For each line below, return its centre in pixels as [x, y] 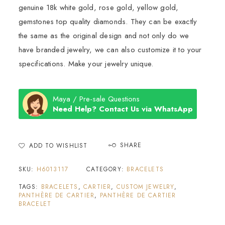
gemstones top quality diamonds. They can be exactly [108, 22]
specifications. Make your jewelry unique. [86, 64]
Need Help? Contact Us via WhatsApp [123, 109]
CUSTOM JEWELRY [145, 187]
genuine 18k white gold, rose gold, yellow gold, [98, 8]
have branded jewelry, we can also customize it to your [110, 50]
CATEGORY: [107, 170]
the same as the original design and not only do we [103, 36]
